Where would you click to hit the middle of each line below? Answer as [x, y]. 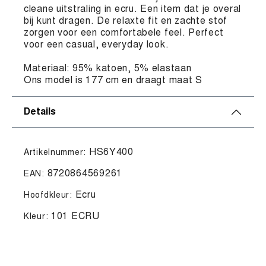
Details [40, 112]
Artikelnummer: [56, 153]
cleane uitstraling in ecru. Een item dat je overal [133, 9]
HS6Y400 [111, 152]
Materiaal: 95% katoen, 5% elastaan [108, 69]
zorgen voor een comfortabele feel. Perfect [124, 33]
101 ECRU [75, 216]
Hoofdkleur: [50, 196]
